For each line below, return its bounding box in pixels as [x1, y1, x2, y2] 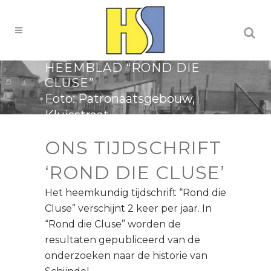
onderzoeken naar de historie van [45, 250, 207, 262]
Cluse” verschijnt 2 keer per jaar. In [45, 203, 212, 215]
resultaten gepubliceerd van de [45, 234, 200, 246]
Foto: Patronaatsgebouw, [45, 91, 195, 106]
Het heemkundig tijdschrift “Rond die [45, 187, 226, 199]
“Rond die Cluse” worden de [45, 218, 181, 230]
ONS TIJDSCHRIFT [45, 137, 221, 160]
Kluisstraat [45, 108, 109, 122]
